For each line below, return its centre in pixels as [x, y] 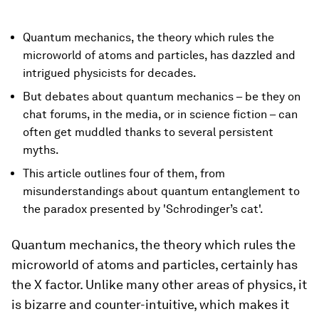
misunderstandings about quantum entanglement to [161, 191]
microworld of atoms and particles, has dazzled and [159, 55]
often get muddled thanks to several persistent [148, 132]
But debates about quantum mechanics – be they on [162, 96]
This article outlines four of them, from [124, 173]
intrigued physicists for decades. [110, 73]
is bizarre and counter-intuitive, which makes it [150, 304]
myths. [41, 150]
